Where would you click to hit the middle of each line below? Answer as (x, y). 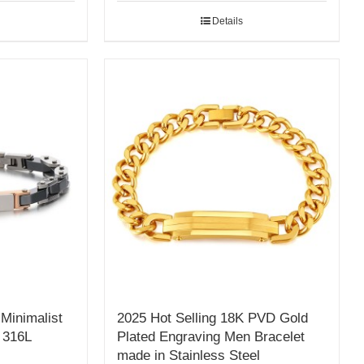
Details (228, 21)
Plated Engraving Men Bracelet (211, 337)
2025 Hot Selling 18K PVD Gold (213, 318)
